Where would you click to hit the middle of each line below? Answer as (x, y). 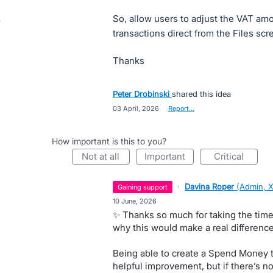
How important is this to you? (109, 141)
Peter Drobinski (141, 94)
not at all (104, 156)
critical (232, 156)
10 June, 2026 (134, 201)
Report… (181, 108)
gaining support (145, 187)
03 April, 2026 (136, 108)
